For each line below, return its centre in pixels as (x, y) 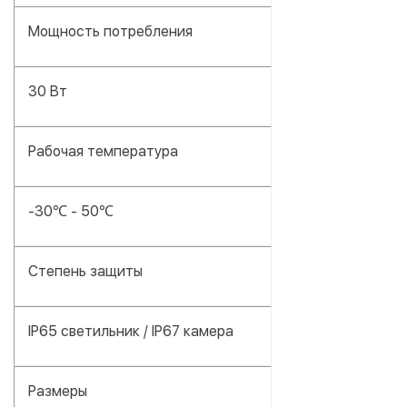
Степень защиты (85, 271)
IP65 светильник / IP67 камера (131, 331)
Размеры (58, 391)
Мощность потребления (110, 31)
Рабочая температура (103, 151)
